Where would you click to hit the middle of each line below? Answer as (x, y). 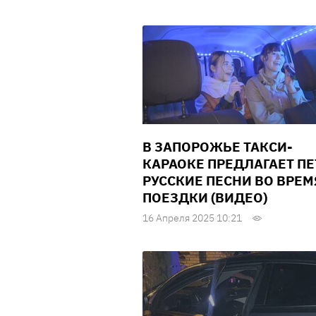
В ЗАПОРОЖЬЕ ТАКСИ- (218, 147)
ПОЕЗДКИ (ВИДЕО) (205, 198)
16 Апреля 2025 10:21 (192, 218)
